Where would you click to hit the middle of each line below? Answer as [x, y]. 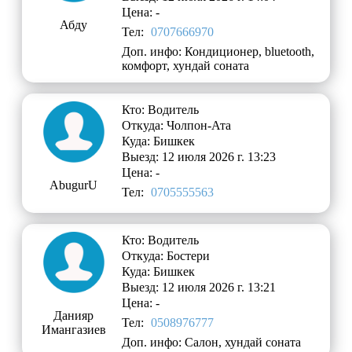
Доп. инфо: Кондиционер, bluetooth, [218, 52]
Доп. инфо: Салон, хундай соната [212, 343]
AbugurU [74, 185]
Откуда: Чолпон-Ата [177, 126]
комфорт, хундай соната [186, 66]
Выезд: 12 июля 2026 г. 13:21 [199, 288]
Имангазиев [73, 330]
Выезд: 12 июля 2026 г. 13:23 [199, 157]
